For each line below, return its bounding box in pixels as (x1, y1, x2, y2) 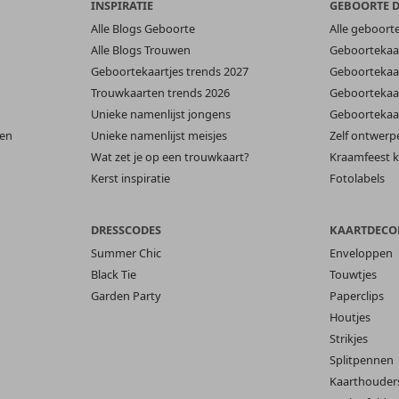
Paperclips (329, 288, 384, 305)
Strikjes (329, 330, 368, 347)
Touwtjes (329, 266, 377, 283)
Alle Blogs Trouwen (91, 42, 191, 59)
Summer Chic (91, 245, 162, 262)
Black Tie (91, 266, 137, 283)
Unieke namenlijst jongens (91, 106, 232, 123)
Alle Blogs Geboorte (91, 20, 196, 37)
